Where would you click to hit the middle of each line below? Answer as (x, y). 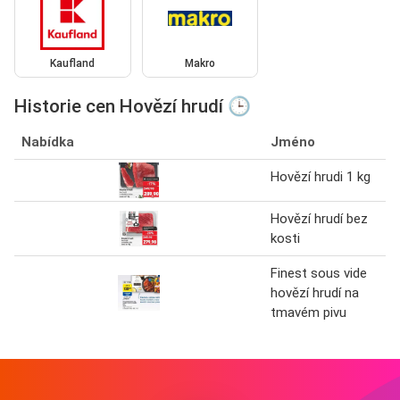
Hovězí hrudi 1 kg (321, 177)
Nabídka (48, 142)
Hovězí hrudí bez (319, 219)
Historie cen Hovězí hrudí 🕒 (133, 107)
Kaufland (73, 64)
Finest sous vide (319, 274)
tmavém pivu (308, 313)
